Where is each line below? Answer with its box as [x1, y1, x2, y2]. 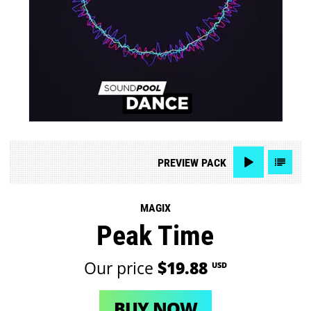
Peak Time [96, 219, 215, 253]
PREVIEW [157, 155, 199, 169]
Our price [83, 257, 158, 279]
